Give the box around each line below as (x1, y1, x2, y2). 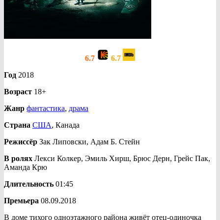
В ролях (4, 154, 32, 163)
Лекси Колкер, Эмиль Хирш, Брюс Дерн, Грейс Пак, (32, 154, 210, 163)
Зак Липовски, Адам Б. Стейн (37, 137, 140, 146)
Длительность (4, 179, 54, 188)
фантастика (27, 104, 65, 112)
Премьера (4, 196, 39, 205)
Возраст (4, 87, 32, 96)
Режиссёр (4, 137, 37, 146)
